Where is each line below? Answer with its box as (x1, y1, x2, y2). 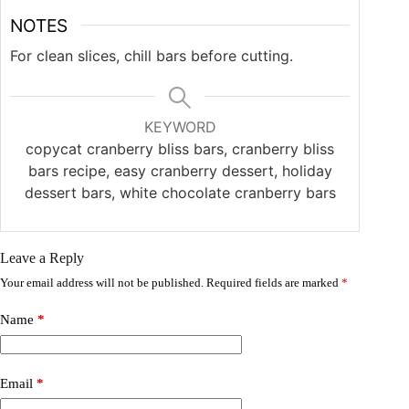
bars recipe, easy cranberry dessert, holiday (27, 162, 332, 181)
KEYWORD (143, 118, 216, 137)
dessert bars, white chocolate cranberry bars (24, 184, 336, 203)
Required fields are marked (206, 276, 341, 290)
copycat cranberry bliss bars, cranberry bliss (26, 140, 335, 159)
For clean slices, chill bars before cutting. (10, 47, 293, 66)
